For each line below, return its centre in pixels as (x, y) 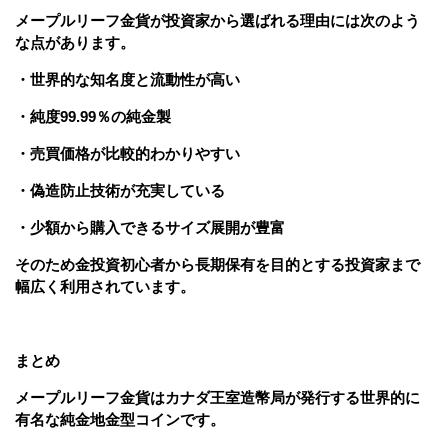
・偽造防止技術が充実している (120, 190)
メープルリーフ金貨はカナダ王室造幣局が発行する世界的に (217, 397)
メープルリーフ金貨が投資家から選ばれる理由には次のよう (217, 20)
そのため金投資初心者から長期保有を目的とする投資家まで (217, 264)
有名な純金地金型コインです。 (120, 419)
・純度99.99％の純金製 (93, 116)
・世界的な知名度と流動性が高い (127, 79)
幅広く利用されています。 (105, 286)
